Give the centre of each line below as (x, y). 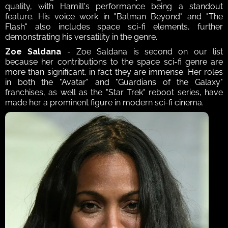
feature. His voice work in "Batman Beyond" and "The (114, 17)
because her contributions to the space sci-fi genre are (114, 62)
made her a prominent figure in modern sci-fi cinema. (105, 103)
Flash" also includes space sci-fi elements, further (114, 27)
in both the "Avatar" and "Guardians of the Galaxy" (114, 82)
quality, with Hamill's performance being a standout (114, 7)
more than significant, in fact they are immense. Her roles (114, 72)
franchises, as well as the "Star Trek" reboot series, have (114, 93)
